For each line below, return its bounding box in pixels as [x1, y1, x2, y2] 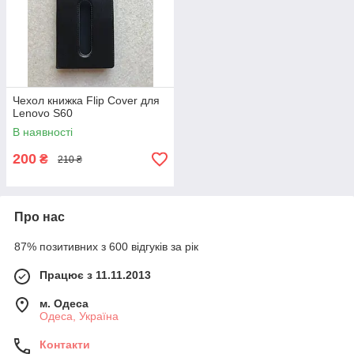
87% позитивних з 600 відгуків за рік [14, 240, 198, 253]
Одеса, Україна [40, 310, 119, 322]
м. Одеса [40, 297, 88, 310]
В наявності [13, 126, 73, 138]
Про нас [14, 210, 65, 224]
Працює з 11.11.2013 [40, 269, 151, 281]
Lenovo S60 [13, 107, 73, 119]
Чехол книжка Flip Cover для [13, 94, 160, 107]
